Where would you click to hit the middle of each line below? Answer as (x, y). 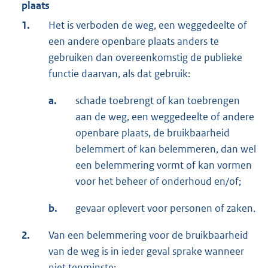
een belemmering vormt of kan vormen (164, 165)
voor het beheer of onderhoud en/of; (158, 182)
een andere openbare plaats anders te (134, 42)
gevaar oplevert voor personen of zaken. (165, 208)
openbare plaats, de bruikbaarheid (153, 133)
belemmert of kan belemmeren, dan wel (166, 149)
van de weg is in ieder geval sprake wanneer (146, 252)
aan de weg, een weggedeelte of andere (165, 117)
